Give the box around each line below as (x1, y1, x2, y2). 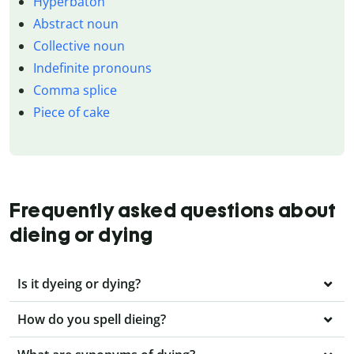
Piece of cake (32, 103, 110, 121)
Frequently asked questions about (9, 198, 336, 222)
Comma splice (32, 81, 117, 99)
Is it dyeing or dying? (17, 274, 141, 292)
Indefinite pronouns (32, 58, 152, 77)
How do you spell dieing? (17, 310, 166, 328)
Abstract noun (32, 14, 119, 32)
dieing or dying (9, 222, 153, 247)
